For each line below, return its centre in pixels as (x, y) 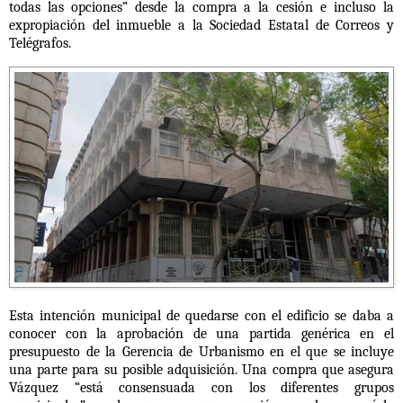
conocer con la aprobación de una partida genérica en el (201, 333)
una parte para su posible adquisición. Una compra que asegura (201, 369)
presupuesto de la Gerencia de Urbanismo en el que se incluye (201, 351)
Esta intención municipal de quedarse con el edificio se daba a (201, 315)
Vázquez (42, 387)
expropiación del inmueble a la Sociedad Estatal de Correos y (201, 26)
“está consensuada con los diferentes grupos (234, 387)
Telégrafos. (40, 44)
